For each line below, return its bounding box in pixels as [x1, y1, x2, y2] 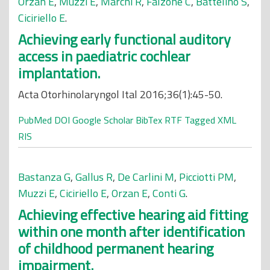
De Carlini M [118, 169, 174, 185]
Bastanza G [18, 169, 71, 185]
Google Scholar [72, 113, 133, 127]
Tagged [184, 113, 215, 127]
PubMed [18, 113, 52, 127]
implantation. [18, 62, 100, 84]
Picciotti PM [179, 169, 234, 185]
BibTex [136, 113, 162, 127]
